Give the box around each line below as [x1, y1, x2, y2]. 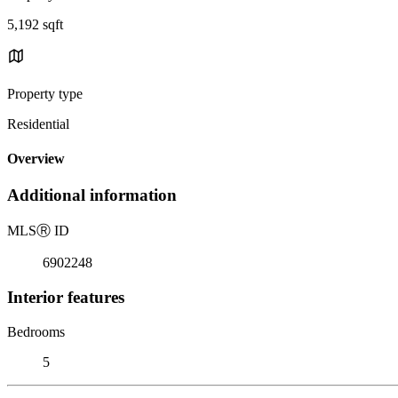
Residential [7, 115, 69, 131]
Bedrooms [7, 323, 65, 339]
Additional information [7, 186, 177, 205]
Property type [7, 85, 83, 101]
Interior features [7, 287, 124, 306]
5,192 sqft [7, 16, 63, 32]
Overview [7, 151, 65, 167]
